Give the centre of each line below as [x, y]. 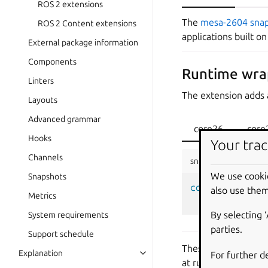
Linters [41, 81]
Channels [45, 157]
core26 [208, 129]
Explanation [41, 253]
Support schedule [61, 234]
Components [52, 62]
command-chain [225, 187]
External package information [83, 42]
